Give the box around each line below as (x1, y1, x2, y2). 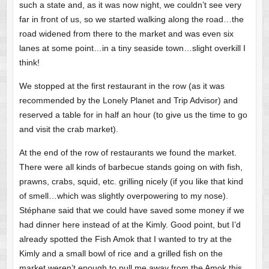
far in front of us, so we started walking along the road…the (19, 14, 244, 24)
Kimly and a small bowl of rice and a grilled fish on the (19, 248, 223, 258)
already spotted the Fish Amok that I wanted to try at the (19, 234, 232, 244)
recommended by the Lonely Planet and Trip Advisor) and (19, 95, 238, 105)
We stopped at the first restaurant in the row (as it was (19, 80, 225, 91)
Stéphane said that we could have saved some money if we (19, 205, 244, 215)
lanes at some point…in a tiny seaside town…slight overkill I (19, 43, 246, 53)
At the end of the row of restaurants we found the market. (19, 147, 237, 157)
